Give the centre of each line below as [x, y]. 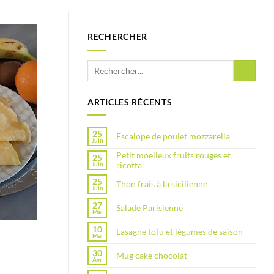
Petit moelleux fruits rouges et [173, 155]
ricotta [129, 165]
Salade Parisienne [150, 208]
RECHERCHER [118, 36]
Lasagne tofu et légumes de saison [180, 232]
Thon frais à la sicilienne [162, 184]
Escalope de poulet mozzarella [173, 136]
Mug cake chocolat [152, 256]
